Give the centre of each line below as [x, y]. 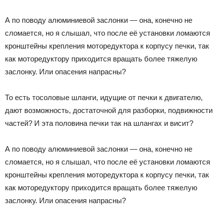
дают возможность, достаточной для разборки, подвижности [109, 110]
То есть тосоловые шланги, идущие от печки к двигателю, [104, 97]
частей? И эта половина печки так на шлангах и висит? [99, 123]
